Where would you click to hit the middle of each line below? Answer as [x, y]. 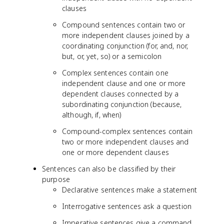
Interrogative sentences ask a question [127, 206]
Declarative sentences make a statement [129, 190]
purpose [56, 179]
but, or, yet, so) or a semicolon [112, 56]
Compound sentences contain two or [124, 25]
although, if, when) [92, 115]
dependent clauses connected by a [120, 94]
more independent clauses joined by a [126, 35]
